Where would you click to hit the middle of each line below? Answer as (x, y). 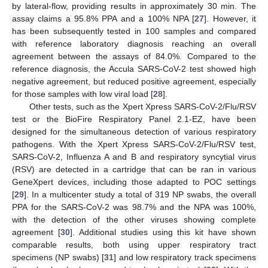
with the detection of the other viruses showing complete (134, 220)
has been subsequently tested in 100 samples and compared (134, 31)
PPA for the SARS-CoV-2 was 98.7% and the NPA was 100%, (134, 207)
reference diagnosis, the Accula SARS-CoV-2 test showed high (134, 69)
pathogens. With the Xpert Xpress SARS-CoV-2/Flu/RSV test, (134, 144)
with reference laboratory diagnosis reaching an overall (134, 44)
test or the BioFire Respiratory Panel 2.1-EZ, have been (134, 119)
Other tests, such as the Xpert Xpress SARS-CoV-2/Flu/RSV (142, 107)
